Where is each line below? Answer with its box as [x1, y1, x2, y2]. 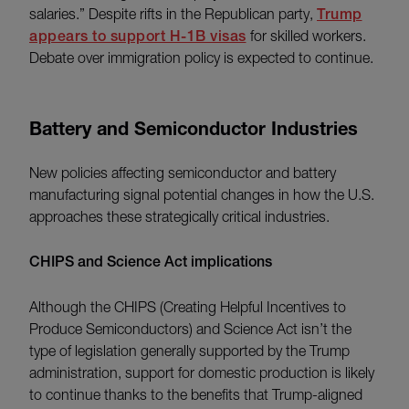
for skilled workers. [246, 27, 366, 45]
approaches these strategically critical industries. [29, 208, 330, 225]
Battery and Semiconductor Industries [29, 118, 358, 140]
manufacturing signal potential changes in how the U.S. [29, 186, 374, 204]
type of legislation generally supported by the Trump [29, 342, 350, 360]
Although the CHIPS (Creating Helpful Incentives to [29, 299, 346, 316]
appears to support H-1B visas [29, 27, 246, 46]
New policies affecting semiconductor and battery [29, 164, 336, 182]
